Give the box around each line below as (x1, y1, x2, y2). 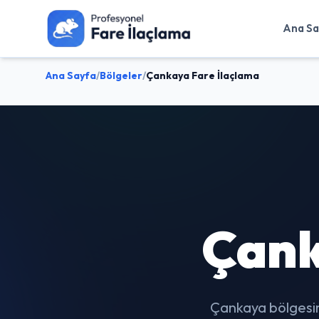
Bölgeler (100, 69, 142, 82)
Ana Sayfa (46, 69, 96, 82)
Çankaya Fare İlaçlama (146, 69, 259, 82)
